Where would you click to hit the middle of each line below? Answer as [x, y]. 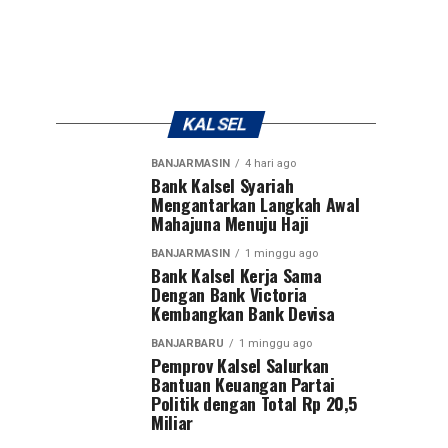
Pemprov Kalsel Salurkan [240, 364]
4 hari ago [270, 163]
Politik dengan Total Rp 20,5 [254, 402]
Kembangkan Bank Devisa [243, 312]
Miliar [172, 421]
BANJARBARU [187, 343]
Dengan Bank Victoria [229, 293]
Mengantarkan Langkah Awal [255, 203]
